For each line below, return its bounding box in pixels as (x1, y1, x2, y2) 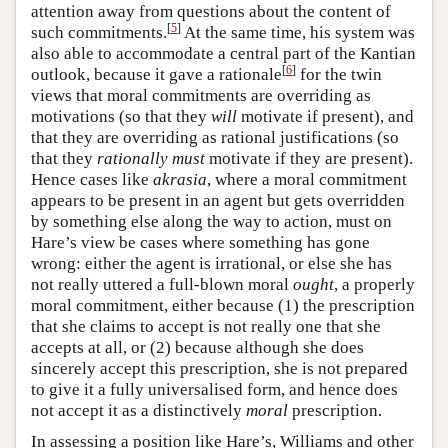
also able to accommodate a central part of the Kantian (31, 43, 416, 63)
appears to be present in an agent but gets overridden (31, 190, 405, 210)
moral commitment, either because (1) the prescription (31, 295, 415, 315)
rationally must (97, 148, 205, 168)
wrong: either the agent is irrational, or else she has (31, 253, 392, 273)
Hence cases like (31, 169, 153, 189)
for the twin (296, 64, 382, 84)
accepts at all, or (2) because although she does (31, 337, 364, 357)
